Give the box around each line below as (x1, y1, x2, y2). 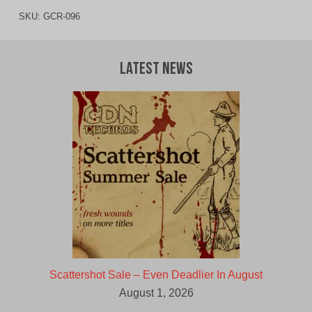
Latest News (119, 61, 193, 79)
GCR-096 (42, 11, 80, 22)
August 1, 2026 (118, 287, 194, 299)
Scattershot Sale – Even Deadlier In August (49, 269, 263, 281)
